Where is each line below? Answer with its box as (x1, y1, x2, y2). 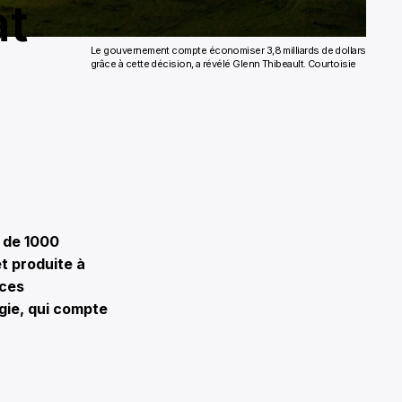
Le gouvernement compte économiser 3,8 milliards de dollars (91, 44, 366, 57)
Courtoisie (308, 57, 356, 71)
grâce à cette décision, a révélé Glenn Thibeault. (91, 57, 309, 71)
